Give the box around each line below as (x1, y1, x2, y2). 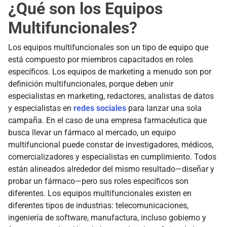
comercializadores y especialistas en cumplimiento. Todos (8, 152, 216, 162)
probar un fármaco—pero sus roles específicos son (8, 176, 188, 186)
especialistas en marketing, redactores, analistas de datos (8, 91, 214, 101)
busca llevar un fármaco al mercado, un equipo (8, 128, 176, 138)
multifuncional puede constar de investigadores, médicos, (8, 140, 213, 150)
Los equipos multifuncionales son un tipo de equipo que (8, 43, 208, 53)
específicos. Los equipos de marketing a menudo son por (8, 67, 211, 77)
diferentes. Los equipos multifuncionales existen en (8, 188, 192, 199)
